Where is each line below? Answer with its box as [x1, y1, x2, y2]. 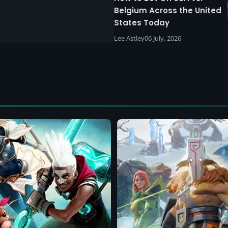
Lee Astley [114, 33, 145, 43]
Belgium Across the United [114, 5, 221, 16]
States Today [114, 17, 169, 28]
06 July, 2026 [145, 33, 181, 43]
